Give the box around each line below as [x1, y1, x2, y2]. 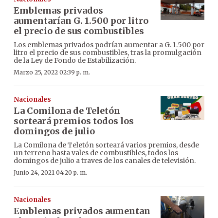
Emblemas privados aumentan [14, 205, 150, 217]
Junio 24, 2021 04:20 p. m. [14, 168, 87, 176]
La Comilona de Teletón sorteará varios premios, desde [14, 140, 199, 149]
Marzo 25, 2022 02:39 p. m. [14, 68, 90, 76]
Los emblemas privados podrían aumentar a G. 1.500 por [14, 40, 204, 49]
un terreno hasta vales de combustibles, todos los [14, 148, 178, 157]
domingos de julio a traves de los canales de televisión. [14, 156, 196, 165]
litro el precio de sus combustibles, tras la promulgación [14, 48, 201, 57]
